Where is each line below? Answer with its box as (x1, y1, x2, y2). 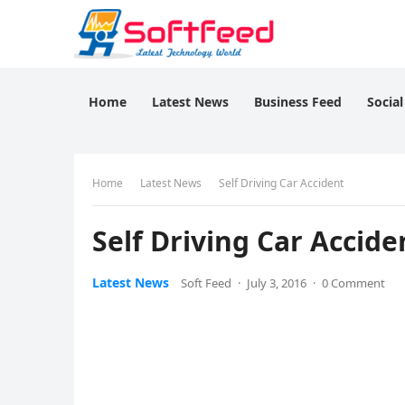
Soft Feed (181, 275, 231, 291)
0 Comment (322, 275, 385, 291)
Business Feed (254, 93, 342, 110)
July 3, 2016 (247, 275, 306, 291)
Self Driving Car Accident (219, 175, 344, 191)
